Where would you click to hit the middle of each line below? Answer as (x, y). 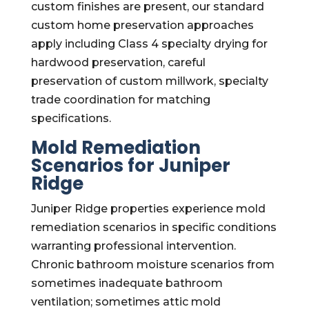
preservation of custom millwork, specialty (149, 81)
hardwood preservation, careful (118, 62)
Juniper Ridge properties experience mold (148, 209)
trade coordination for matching (120, 100)
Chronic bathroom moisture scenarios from (152, 265)
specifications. (71, 118)
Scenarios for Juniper (130, 166)
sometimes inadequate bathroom (127, 283)
